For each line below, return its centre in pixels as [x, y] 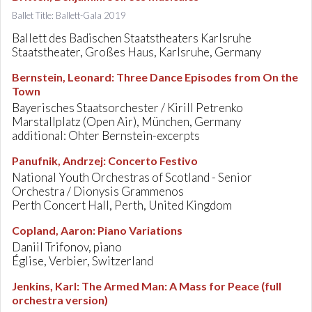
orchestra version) [60, 300]
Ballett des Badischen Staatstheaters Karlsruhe [132, 38]
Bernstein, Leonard [62, 77]
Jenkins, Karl [44, 286]
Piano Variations [140, 230]
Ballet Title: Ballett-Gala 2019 [69, 15]
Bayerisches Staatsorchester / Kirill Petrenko [127, 108]
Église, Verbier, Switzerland [83, 261]
